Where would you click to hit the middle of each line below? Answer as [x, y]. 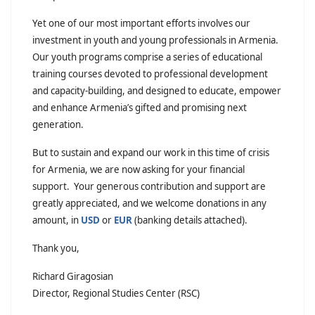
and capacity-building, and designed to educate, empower [157, 91]
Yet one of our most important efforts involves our [141, 24]
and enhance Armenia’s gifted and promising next [140, 108]
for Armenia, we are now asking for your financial [139, 170]
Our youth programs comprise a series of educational [147, 57]
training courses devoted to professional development [150, 74]
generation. [58, 125]
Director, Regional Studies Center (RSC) [116, 294]
